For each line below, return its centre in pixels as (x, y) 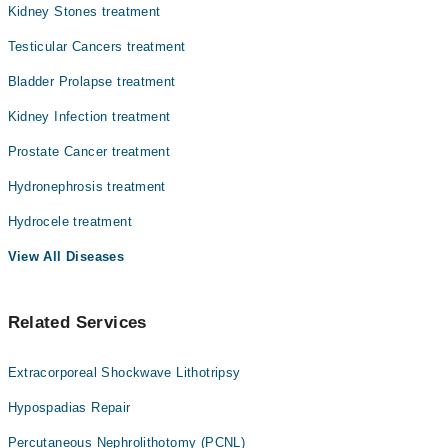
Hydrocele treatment (69, 221)
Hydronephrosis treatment (86, 186)
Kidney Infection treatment (89, 116)
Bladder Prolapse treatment (91, 81)
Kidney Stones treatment (84, 11)
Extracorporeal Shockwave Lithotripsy (124, 372)
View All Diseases (66, 256)
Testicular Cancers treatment (96, 46)
